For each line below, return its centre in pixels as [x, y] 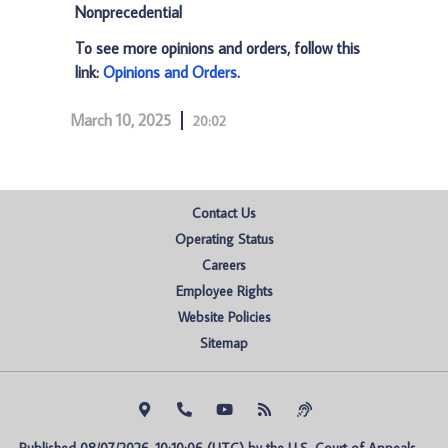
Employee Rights [224, 291]
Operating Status [224, 239]
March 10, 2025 [120, 120]
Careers [224, 265]
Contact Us [224, 213]
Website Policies [224, 317]
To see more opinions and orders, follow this [217, 48]
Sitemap [224, 343]
